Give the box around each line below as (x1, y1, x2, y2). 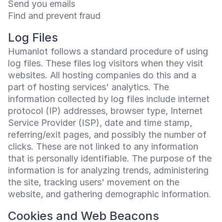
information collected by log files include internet (8, 94, 210, 104)
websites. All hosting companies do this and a (8, 70, 196, 80)
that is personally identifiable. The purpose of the (8, 153, 212, 164)
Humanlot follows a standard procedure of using (8, 46, 208, 56)
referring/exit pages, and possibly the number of (8, 129, 207, 140)
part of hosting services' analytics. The (8, 82, 169, 92)
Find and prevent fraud (8, 10, 101, 21)
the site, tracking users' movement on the (8, 177, 179, 187)
